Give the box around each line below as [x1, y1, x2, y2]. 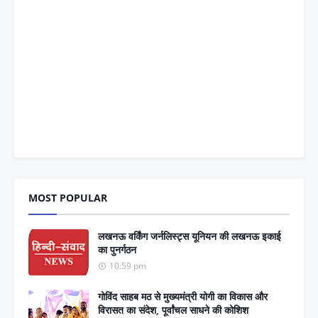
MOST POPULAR [28, 191, 107, 205]
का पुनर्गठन [98, 243, 136, 257]
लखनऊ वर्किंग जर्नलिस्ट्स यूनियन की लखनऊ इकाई [98, 229, 281, 243]
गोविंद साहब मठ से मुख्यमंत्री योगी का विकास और [98, 290, 268, 304]
